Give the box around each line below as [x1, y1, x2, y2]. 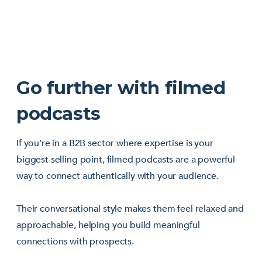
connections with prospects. [16, 235, 134, 248]
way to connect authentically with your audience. [16, 169, 219, 182]
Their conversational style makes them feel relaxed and [16, 202, 244, 215]
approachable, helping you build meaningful [16, 218, 200, 232]
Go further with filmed [16, 76, 226, 99]
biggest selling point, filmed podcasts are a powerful [16, 153, 236, 166]
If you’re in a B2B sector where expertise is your [16, 136, 213, 150]
